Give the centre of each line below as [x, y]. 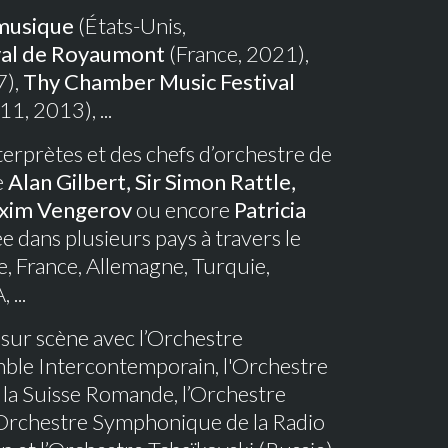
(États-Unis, [130, 25]
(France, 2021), [237, 53]
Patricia [270, 209]
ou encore [183, 209]
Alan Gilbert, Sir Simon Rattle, [152, 181]
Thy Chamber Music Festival [159, 81]
